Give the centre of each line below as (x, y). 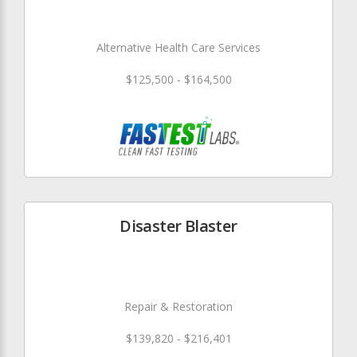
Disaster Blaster (178, 226)
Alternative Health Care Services (178, 48)
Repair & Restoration (178, 307)
